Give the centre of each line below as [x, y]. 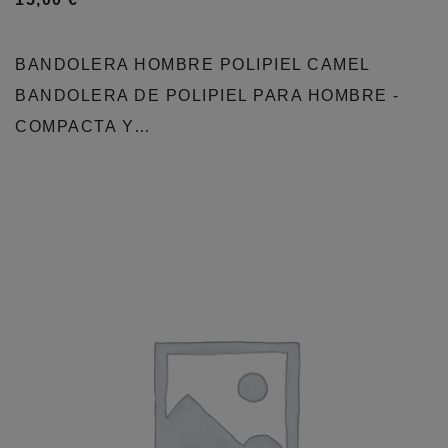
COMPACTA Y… [83, 126]
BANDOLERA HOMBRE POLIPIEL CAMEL [192, 64]
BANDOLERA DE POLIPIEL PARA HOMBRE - [207, 95]
